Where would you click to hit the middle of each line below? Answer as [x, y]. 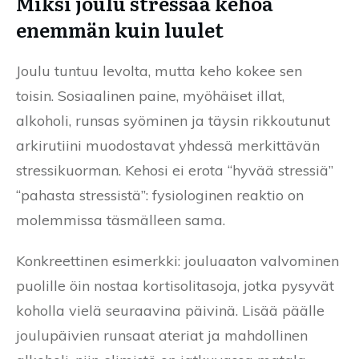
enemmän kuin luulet [120, 29]
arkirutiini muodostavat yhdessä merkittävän [168, 145]
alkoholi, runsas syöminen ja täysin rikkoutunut [173, 120]
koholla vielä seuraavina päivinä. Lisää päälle [170, 310]
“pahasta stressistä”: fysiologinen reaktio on [160, 195]
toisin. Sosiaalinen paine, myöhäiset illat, [150, 95]
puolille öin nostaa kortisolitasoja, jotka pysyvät [175, 285]
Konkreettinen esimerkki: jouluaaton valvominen [177, 260]
